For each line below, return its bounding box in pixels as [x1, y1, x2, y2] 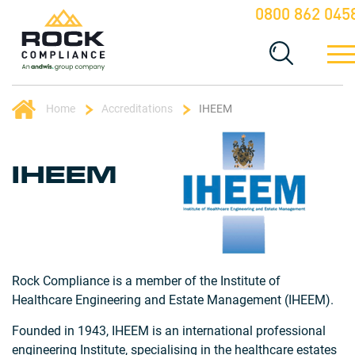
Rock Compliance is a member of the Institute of [12, 273, 281, 288]
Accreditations [101, 101, 173, 115]
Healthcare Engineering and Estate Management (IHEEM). [12, 292, 334, 307]
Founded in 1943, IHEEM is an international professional [12, 323, 326, 338]
